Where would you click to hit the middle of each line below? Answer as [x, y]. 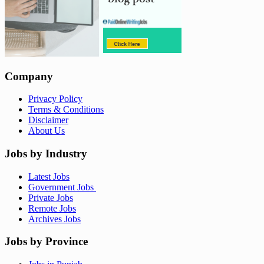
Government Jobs [62, 187]
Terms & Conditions [66, 110]
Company [29, 76]
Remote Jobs [52, 208]
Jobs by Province [46, 242]
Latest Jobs [49, 176]
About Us [47, 131]
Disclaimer [48, 120]
